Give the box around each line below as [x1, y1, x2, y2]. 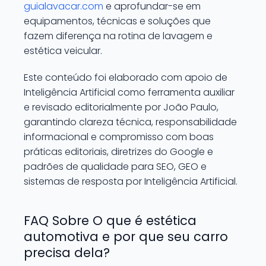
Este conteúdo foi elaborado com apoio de [24, 71, 227, 84]
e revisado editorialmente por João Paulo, [24, 100, 218, 114]
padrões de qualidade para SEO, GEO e [24, 160, 207, 173]
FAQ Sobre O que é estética [24, 212, 197, 229]
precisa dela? [24, 244, 110, 261]
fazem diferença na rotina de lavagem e [24, 29, 213, 43]
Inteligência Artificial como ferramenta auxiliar [24, 85, 235, 99]
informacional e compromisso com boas [24, 130, 214, 144]
